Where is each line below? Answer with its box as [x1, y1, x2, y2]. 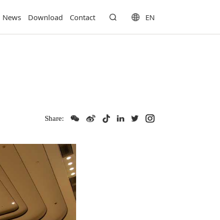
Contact [70, 12, 96, 22]
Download [28, 12, 63, 22]
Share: [44, 114, 64, 122]
